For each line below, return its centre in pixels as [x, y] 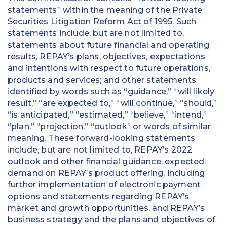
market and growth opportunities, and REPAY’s [106, 208]
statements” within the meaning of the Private [105, 10]
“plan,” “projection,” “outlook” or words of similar [109, 127]
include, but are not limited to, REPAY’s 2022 [100, 150]
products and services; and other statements [102, 80]
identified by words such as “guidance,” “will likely [111, 92]
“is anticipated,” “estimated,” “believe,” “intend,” [107, 115]
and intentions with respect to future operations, [109, 68]
